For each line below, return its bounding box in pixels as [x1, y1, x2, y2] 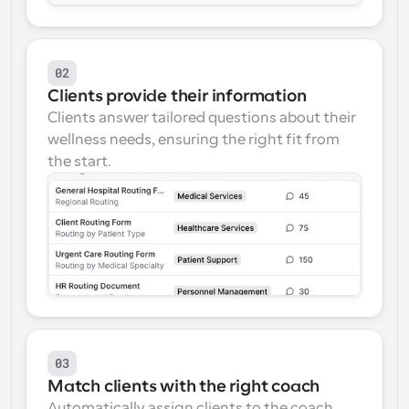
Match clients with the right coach [47, 377, 320, 395]
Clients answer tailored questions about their [47, 110, 356, 126]
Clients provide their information [47, 87, 307, 105]
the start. [47, 153, 111, 170]
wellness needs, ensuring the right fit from [47, 131, 340, 148]
